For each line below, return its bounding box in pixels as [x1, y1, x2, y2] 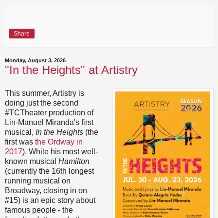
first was [5, 137, 35, 146]
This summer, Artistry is [5, 89, 84, 97]
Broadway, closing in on [5, 186, 87, 195]
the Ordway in [35, 137, 83, 146]
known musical [5, 157, 58, 165]
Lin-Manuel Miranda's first [5, 118, 93, 127]
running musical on [5, 176, 71, 185]
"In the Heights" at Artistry [5, 63, 138, 77]
